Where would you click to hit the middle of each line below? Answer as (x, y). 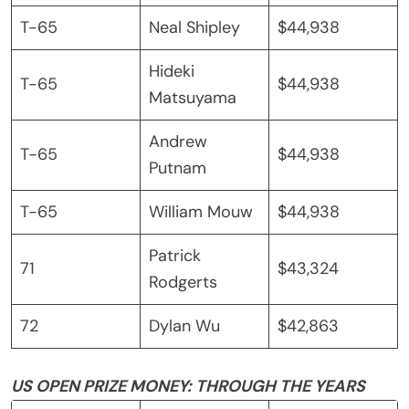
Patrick (175, 255)
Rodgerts (183, 282)
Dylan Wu (184, 325)
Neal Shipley (194, 27)
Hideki (172, 71)
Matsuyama (193, 97)
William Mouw (201, 211)
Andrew (178, 141)
